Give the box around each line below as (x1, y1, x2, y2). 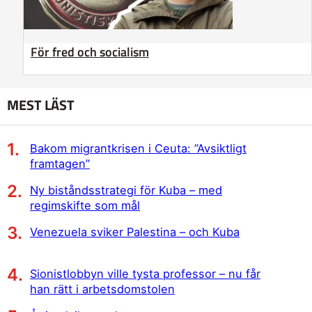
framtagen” (29, 156, 90, 171)
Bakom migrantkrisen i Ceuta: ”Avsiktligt (29, 141, 247, 155)
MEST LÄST (7, 94, 75, 116)
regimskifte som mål (29, 198, 140, 212)
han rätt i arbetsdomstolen (29, 281, 175, 296)
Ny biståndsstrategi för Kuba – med (29, 182, 222, 197)
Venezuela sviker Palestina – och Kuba (29, 224, 240, 239)
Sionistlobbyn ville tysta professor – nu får (29, 266, 260, 281)
